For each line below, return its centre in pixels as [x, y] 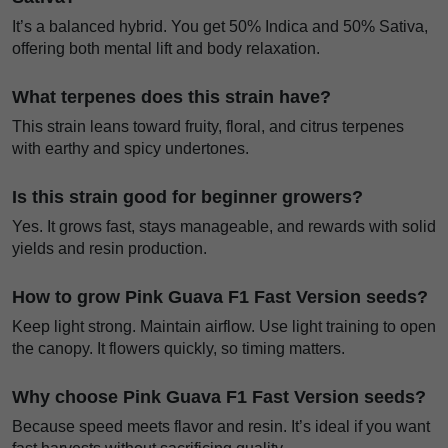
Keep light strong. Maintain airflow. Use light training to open [224, 327]
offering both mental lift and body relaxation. [166, 49]
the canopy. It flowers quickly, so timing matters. [178, 349]
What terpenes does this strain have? [171, 97]
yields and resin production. [109, 249]
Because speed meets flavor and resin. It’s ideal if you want [221, 427]
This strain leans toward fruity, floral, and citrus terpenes [208, 127]
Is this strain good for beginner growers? [187, 197]
